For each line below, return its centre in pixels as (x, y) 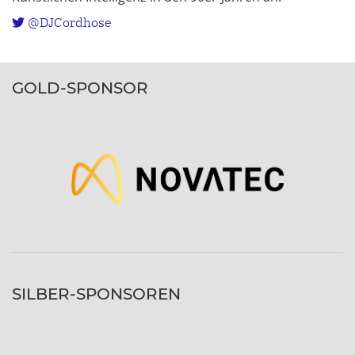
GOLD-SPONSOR (80, 88)
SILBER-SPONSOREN (96, 294)
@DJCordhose (68, 22)
